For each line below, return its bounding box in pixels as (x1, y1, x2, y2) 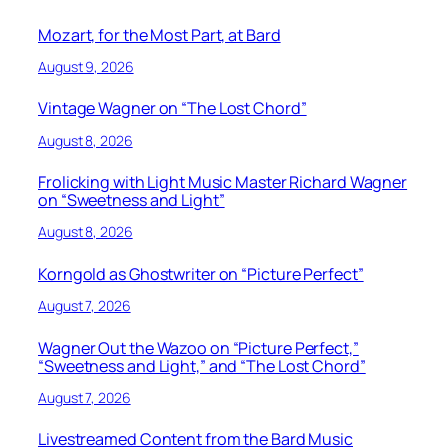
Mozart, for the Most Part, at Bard (38, 23, 281, 46)
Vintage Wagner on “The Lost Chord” (38, 97, 307, 120)
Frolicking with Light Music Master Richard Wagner (38, 171, 408, 194)
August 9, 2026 (38, 56, 134, 76)
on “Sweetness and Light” (38, 189, 225, 212)
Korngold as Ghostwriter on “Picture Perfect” (38, 262, 364, 285)
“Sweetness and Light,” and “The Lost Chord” (38, 354, 366, 377)
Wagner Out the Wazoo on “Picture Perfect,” (38, 336, 359, 359)
